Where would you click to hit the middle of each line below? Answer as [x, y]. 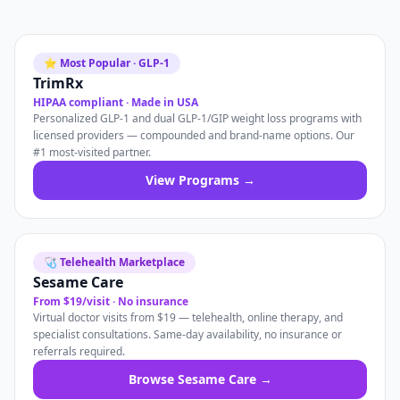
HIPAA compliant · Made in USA [116, 102]
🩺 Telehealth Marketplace [114, 262]
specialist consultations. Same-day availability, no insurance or [187, 334]
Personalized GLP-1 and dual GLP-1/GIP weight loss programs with [197, 118]
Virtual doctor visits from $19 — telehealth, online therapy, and [188, 317]
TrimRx [58, 83]
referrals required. [79, 351]
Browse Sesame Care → [200, 379]
